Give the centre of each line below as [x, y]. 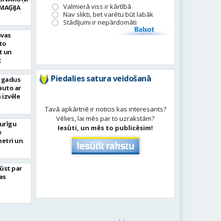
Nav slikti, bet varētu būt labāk [109, 14]
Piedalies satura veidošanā [101, 78]
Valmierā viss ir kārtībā [97, 6]
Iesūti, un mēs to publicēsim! [106, 128]
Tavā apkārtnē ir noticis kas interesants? [105, 109]
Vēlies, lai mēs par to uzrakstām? [106, 118]
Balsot [143, 30]
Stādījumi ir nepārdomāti [100, 22]
